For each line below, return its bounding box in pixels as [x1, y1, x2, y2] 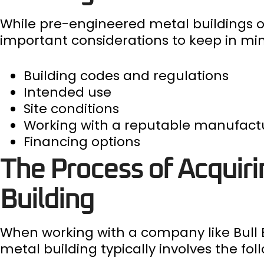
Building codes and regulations [24, 67, 229, 85]
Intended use [24, 83, 111, 101]
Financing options [24, 133, 140, 151]
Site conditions [24, 100, 119, 118]
